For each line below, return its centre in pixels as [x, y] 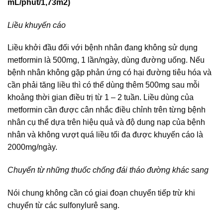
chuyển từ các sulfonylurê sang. [63, 206]
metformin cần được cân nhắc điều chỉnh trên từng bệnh [107, 110]
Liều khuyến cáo [37, 25]
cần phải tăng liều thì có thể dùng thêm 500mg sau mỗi [104, 85]
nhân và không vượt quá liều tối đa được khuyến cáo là [105, 135]
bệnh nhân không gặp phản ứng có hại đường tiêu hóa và [110, 73]
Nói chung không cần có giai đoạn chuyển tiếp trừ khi [101, 193]
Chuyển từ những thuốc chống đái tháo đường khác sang [108, 170]
